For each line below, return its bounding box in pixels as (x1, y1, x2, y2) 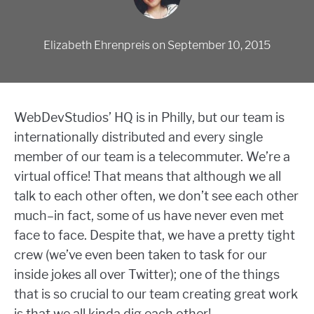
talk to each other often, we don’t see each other (14, 189, 299, 203)
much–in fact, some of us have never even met (14, 208, 284, 223)
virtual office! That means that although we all (14, 169, 281, 184)
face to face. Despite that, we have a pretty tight (14, 228, 295, 243)
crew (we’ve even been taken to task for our (14, 247, 267, 262)
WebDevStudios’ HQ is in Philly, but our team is (14, 110, 285, 125)
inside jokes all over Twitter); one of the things (14, 267, 280, 282)
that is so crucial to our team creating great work (14, 287, 298, 301)
